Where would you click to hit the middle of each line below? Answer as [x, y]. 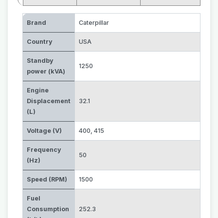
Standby [40, 61]
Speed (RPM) [47, 179]
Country [40, 42]
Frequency [44, 150]
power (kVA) [46, 71]
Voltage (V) [44, 131]
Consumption [48, 209]
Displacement [49, 101]
